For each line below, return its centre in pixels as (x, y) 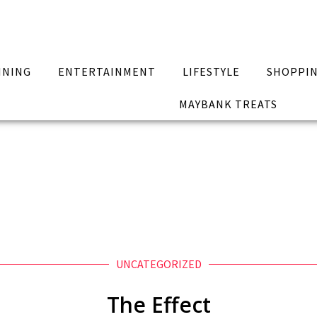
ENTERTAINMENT (107, 71)
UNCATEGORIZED (158, 264)
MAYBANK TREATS (228, 104)
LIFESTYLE (211, 71)
